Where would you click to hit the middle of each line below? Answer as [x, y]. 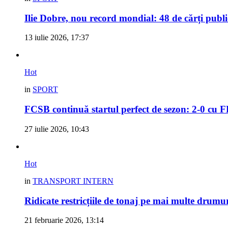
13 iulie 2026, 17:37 [57, 38]
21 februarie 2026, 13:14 [64, 220]
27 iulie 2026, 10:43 [57, 129]
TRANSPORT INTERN [73, 181]
